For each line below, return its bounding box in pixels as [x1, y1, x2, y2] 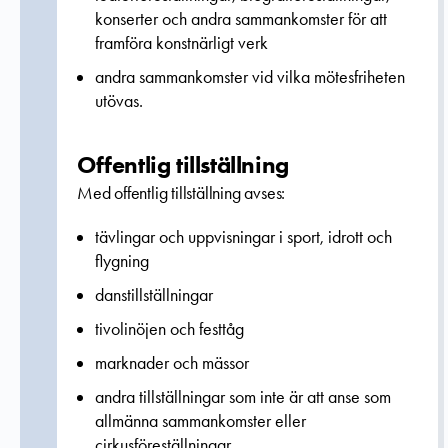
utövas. [95, 90, 143, 112]
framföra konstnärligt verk [95, 32, 268, 54]
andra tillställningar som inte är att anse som [95, 386, 391, 408]
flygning [95, 250, 149, 272]
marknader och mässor [95, 352, 249, 374]
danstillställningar [95, 284, 213, 306]
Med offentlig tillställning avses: [77, 182, 286, 204]
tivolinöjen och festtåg [95, 318, 244, 340]
